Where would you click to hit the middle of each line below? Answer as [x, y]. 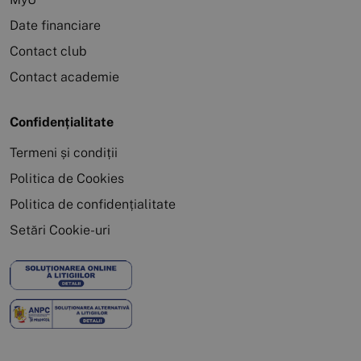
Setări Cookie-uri [60, 230]
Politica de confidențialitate [93, 204]
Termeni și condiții [64, 152]
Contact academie [64, 77]
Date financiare [55, 25]
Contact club [48, 51]
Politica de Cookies [67, 178]
